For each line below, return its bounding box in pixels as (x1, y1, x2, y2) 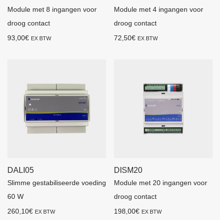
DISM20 (114, 166, 142, 174)
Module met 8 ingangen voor (7, 5, 97, 13)
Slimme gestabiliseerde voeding (7, 179, 106, 187)
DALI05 (7, 166, 34, 174)
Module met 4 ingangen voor (114, 5, 203, 13)
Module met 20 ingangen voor (114, 179, 207, 187)
